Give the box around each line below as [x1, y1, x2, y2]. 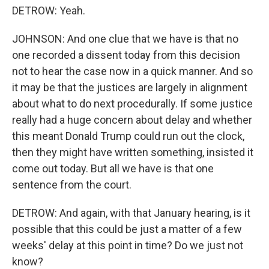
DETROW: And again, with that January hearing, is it [12, 207, 250, 219]
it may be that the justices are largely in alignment [12, 81, 247, 94]
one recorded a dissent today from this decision [12, 49, 240, 61]
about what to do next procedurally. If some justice [12, 97, 253, 110]
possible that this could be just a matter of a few [12, 223, 242, 235]
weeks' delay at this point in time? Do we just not [12, 239, 243, 252]
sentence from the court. [12, 178, 131, 191]
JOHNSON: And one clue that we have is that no [12, 32, 238, 45]
